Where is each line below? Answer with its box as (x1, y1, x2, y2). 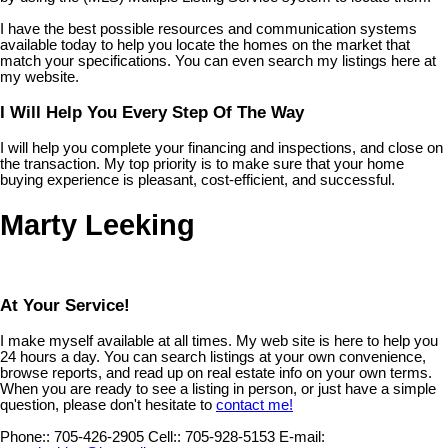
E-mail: (279, 428, 325, 445)
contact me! (216, 396, 293, 413)
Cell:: (148, 428, 181, 445)
